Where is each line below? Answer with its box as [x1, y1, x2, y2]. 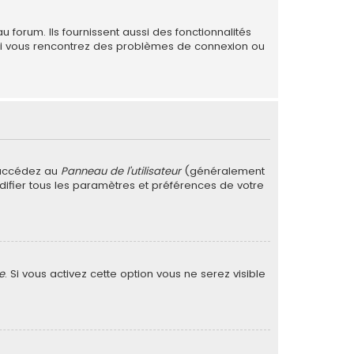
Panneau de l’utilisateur [61, 164, 181, 179]
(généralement [181, 164, 265, 179]
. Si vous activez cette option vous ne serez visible [5, 266, 265, 282]
